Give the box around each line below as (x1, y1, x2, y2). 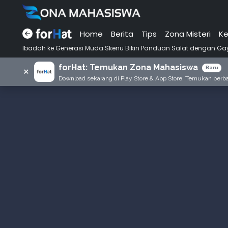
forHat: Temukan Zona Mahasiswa (59, 63, 198, 72)
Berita (110, 28, 133, 39)
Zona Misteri (164, 28, 211, 39)
